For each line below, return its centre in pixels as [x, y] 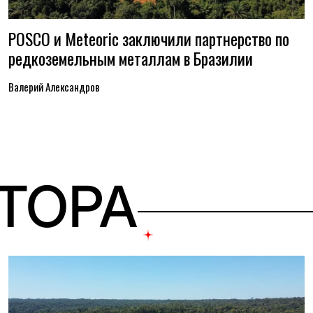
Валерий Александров [54, 87]
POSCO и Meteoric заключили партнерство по [148, 39]
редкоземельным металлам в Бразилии [130, 58]
